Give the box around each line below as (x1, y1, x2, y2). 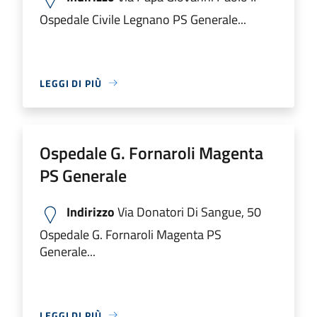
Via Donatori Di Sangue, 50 (115, 202, 261, 221)
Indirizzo (67, 202, 115, 221)
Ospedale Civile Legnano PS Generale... (40, 9, 246, 29)
